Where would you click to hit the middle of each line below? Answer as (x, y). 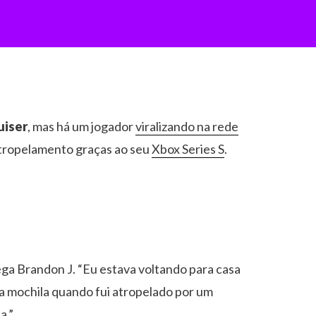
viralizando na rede (187, 126)
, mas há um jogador (81, 126)
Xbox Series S (188, 149)
